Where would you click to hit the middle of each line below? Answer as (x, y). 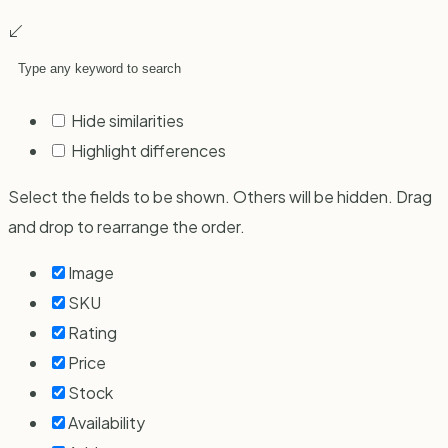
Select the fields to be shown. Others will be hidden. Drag (220, 197)
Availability (106, 423)
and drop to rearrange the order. (126, 227)
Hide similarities (126, 121)
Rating (92, 333)
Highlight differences (147, 151)
